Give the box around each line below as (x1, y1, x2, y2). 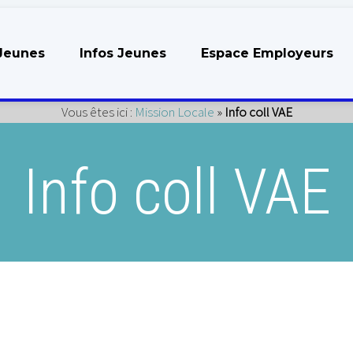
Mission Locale (134, 103, 214, 121)
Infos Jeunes (80, 46, 166, 61)
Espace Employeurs (201, 46, 333, 61)
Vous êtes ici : (61, 103, 135, 121)
